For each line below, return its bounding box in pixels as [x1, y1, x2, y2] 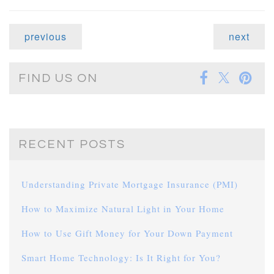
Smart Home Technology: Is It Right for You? [21, 251, 221, 264]
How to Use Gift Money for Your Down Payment [21, 227, 233, 240]
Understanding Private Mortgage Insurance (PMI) [21, 178, 238, 191]
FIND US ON [18, 72, 98, 85]
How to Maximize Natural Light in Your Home [21, 202, 224, 215]
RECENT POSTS [18, 138, 125, 151]
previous [24, 29, 67, 44]
